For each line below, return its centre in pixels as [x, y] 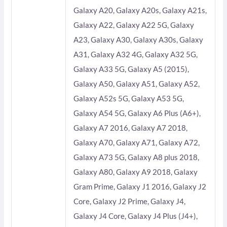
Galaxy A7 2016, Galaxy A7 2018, [131, 128]
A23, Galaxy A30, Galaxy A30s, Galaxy [139, 40]
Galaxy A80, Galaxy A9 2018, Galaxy [136, 172]
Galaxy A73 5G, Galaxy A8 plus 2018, [137, 157]
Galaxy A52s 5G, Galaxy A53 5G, [129, 98]
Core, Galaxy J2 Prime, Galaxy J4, [130, 201]
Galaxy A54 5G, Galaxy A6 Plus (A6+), [137, 113]
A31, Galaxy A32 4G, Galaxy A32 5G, [136, 54]
